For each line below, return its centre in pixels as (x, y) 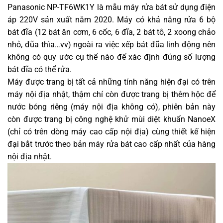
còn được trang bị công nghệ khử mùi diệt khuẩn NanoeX (111, 119)
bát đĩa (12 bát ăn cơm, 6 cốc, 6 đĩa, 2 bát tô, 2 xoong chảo (111, 32)
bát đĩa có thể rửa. (40, 69)
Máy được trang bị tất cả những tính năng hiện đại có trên (111, 82)
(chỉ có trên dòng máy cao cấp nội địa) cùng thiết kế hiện (111, 132)
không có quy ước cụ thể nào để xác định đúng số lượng (111, 57)
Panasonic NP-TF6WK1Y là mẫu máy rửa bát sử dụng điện (111, 7)
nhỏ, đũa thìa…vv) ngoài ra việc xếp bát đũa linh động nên (111, 45)
